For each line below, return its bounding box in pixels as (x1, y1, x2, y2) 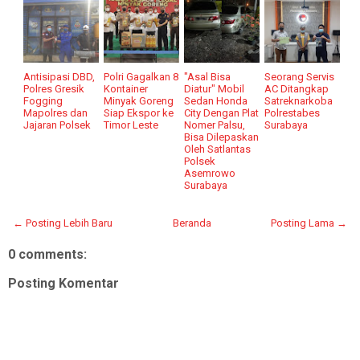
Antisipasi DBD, (23, 70, 96, 83)
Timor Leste (104, 118, 159, 131)
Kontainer (104, 82, 149, 95)
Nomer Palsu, (184, 118, 246, 131)
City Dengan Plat (184, 106, 260, 119)
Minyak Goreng (104, 94, 174, 107)
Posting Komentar (8, 275, 119, 291)
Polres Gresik (23, 82, 85, 95)
